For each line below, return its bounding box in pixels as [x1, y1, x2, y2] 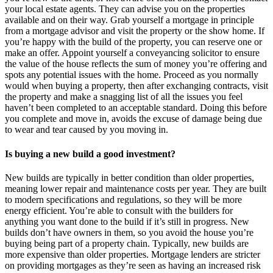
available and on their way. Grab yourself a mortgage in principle [5, 14, 254, 25]
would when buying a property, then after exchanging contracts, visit [5, 80, 268, 91]
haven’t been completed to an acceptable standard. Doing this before [5, 102, 267, 113]
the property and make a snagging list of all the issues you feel [5, 91, 243, 102]
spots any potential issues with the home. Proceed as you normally [5, 69, 258, 80]
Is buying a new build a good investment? [5, 148, 175, 159]
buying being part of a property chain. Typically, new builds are [5, 238, 249, 249]
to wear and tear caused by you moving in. [5, 124, 168, 135]
